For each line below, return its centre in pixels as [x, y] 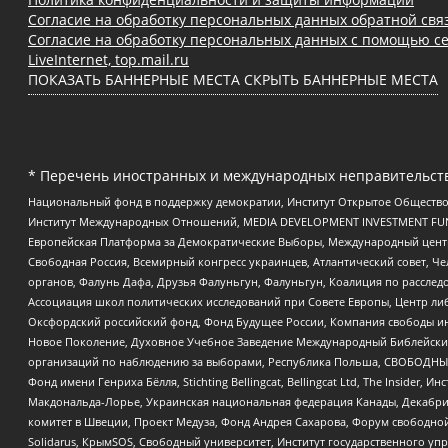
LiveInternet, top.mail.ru [108, 60]
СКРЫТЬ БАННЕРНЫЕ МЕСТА [341, 80]
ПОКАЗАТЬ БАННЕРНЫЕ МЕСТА [134, 80]
